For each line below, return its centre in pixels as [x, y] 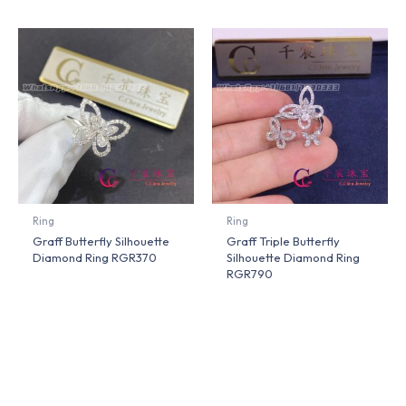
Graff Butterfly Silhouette [101, 242]
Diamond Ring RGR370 [95, 258]
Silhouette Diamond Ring [294, 258]
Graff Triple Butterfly [284, 242]
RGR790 [250, 274]
